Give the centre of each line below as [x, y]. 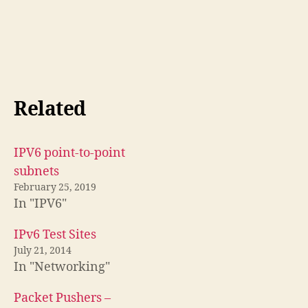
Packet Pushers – [62, 298]
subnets [36, 171]
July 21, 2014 [43, 250]
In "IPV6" [40, 203]
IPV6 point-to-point [69, 153]
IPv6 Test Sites [55, 234]
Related [50, 109]
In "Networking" [62, 267]
